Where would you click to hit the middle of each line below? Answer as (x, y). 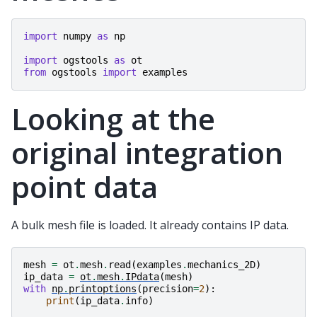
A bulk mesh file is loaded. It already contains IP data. (150, 225)
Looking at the (113, 118)
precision (168, 288)
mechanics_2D (221, 264)
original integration (147, 152)
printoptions (103, 288)
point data (85, 186)
